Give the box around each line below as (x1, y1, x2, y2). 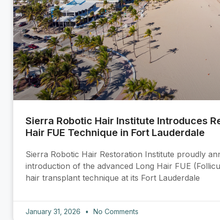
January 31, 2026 (26, 207, 82, 216)
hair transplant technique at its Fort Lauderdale (26, 173, 200, 183)
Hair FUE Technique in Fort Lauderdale (26, 127, 205, 139)
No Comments (91, 207, 138, 216)
